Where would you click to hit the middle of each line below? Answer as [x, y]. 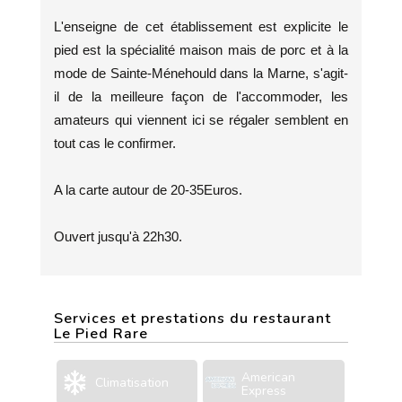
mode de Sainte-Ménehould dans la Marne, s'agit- [201, 73]
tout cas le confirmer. [115, 143]
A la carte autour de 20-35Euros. [148, 190]
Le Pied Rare [101, 334]
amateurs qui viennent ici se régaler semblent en [201, 120]
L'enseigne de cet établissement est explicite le [201, 26]
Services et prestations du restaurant [192, 319]
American [269, 377]
